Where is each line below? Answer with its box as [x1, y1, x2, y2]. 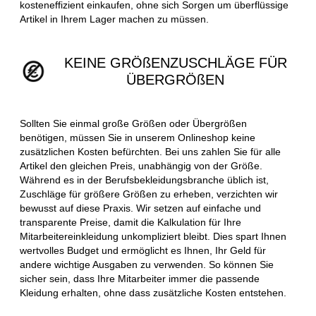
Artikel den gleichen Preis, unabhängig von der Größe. [20, 159, 262, 171]
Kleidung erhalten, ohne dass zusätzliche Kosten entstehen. [20, 286, 286, 298]
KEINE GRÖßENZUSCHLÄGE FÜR [63, 54, 287, 71]
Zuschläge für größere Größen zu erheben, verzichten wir [20, 188, 278, 200]
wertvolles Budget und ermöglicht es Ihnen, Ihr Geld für [20, 244, 266, 256]
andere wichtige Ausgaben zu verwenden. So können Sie [20, 258, 274, 270]
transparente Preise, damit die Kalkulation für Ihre [20, 216, 241, 228]
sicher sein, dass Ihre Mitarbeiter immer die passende [20, 272, 260, 284]
